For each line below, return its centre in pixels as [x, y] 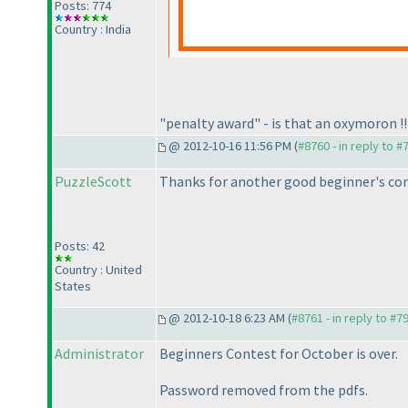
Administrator [99, 354]
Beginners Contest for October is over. [279, 354]
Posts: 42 [80, 246]
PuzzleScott [93, 182]
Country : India [93, 29]
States [73, 286]
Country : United [98, 270]
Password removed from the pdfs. [264, 390]
